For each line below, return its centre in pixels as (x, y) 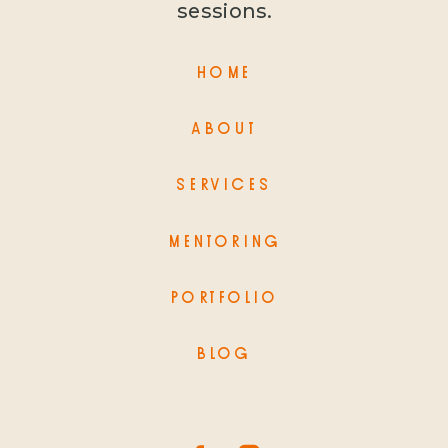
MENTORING (225, 242)
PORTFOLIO (224, 298)
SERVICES (224, 185)
